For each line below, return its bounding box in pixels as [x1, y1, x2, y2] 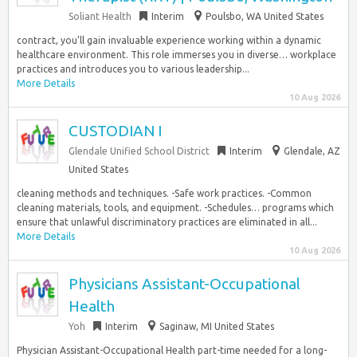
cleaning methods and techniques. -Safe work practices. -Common [17, 188, 312, 198]
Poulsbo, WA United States [206, 11, 324, 22]
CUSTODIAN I [69, 122, 162, 139]
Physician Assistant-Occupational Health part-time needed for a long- [17, 345, 327, 355]
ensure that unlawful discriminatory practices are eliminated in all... [17, 217, 317, 227]
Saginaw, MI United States [159, 321, 274, 331]
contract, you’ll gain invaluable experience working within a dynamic [17, 35, 321, 45]
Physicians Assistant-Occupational [69, 275, 300, 292]
